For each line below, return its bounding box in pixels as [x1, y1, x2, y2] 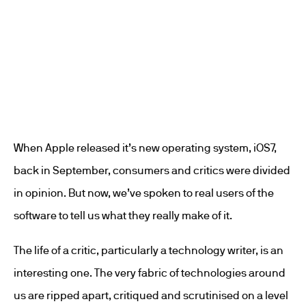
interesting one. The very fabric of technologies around [14, 266, 286, 279]
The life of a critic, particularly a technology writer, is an [14, 244, 283, 256]
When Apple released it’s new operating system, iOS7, [14, 141, 277, 154]
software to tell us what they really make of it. [14, 209, 232, 221]
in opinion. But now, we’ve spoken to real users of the [14, 186, 274, 199]
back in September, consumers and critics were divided [14, 164, 290, 176]
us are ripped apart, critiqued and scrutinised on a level [14, 289, 288, 301]
